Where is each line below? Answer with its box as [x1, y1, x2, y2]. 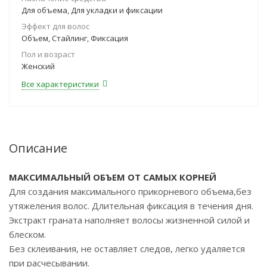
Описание [9, 140, 67, 156]
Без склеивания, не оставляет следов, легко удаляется [9, 243, 245, 254]
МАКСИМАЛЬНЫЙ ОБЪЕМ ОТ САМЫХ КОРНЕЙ [9, 171, 216, 183]
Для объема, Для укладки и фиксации [21, 5, 163, 15]
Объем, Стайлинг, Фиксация [21, 33, 128, 44]
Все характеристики [21, 79, 99, 89]
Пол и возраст [21, 49, 75, 60]
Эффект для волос [21, 21, 89, 32]
